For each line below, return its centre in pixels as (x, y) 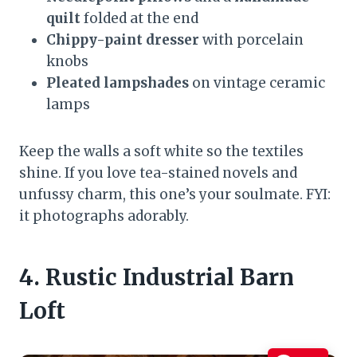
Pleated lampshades (118, 83)
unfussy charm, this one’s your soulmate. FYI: (175, 195)
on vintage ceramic (257, 83)
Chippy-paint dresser (123, 40)
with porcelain (251, 40)
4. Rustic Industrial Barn (157, 278)
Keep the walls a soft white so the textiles (161, 152)
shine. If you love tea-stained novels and (158, 173)
